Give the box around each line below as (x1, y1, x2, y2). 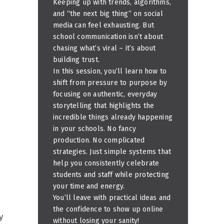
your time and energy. (53, 181, 125, 190)
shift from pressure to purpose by (53, 78, 167, 87)
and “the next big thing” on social (53, 9, 163, 18)
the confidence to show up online (53, 204, 163, 213)
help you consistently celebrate (53, 158, 159, 167)
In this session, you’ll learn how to (53, 66, 167, 75)
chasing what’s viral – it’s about (53, 43, 156, 52)
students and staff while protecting (53, 170, 169, 179)
